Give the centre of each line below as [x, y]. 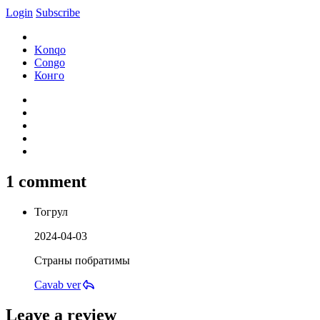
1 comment [46, 181]
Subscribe [58, 12]
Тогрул [51, 211]
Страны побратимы [82, 260]
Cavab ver [57, 284]
